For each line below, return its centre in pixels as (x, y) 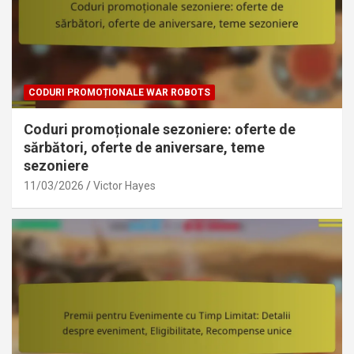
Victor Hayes (124, 186)
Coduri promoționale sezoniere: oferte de (160, 130)
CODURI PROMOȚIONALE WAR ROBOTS (119, 93)
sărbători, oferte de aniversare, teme (144, 148)
